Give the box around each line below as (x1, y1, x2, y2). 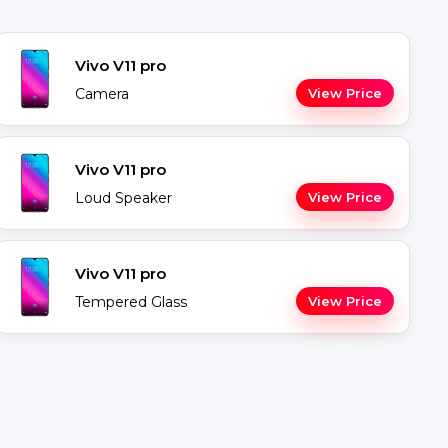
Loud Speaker (75, 189, 172, 207)
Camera (75, 85, 129, 103)
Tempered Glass (75, 293, 187, 311)
